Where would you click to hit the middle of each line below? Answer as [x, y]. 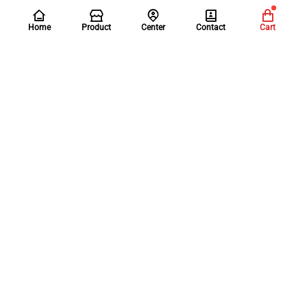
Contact [210, 27]
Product [97, 27]
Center [153, 27]
